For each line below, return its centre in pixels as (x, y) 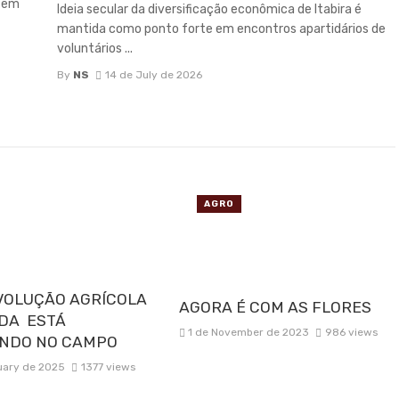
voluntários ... (95, 49)
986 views (352, 332)
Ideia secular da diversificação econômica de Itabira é (209, 10)
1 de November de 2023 (249, 332)
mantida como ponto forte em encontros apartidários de (221, 29)
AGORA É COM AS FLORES (275, 307)
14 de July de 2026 (153, 74)
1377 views (108, 366)
